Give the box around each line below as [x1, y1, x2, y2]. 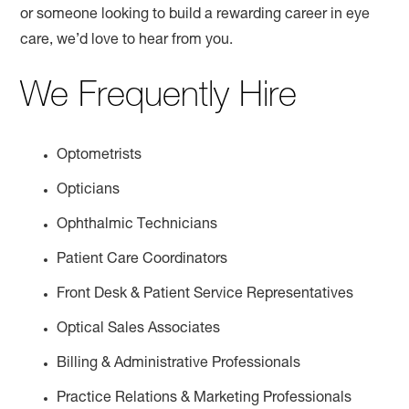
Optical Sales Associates [57, 321, 221, 337]
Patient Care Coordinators [57, 252, 228, 267]
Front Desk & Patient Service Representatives [57, 287, 354, 302]
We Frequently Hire [20, 80, 298, 116]
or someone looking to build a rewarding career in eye [20, 7, 371, 23]
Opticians [57, 183, 121, 198]
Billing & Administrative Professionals [57, 356, 301, 372]
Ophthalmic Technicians [57, 217, 218, 233]
